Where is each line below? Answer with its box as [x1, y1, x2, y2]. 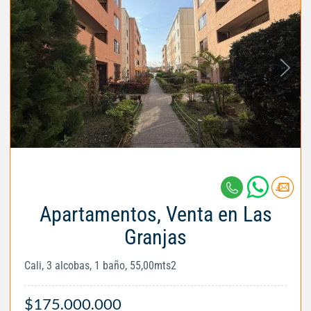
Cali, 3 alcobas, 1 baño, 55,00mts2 [24, 258, 176, 272]
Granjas [124, 224, 187, 249]
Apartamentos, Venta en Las [39, 201, 272, 226]
